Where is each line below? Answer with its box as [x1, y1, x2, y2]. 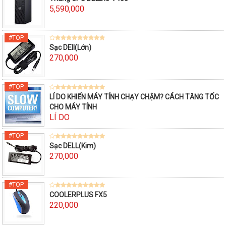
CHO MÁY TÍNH [49, 102, 97, 111]
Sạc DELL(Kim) [49, 141, 96, 150]
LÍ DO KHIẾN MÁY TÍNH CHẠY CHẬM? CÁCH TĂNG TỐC [49, 92, 219, 101]
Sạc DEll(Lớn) [49, 43, 91, 52]
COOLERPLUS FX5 [49, 190, 107, 199]
